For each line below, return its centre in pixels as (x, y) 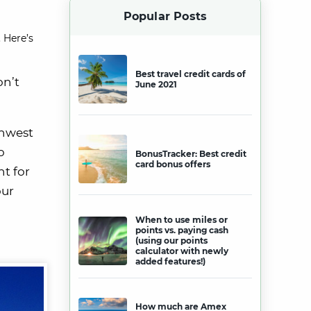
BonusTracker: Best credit (191, 154)
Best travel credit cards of (191, 74)
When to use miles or (182, 220)
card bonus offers (173, 164)
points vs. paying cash (182, 230)
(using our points (171, 241)
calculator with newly (182, 251)
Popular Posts (165, 16)
